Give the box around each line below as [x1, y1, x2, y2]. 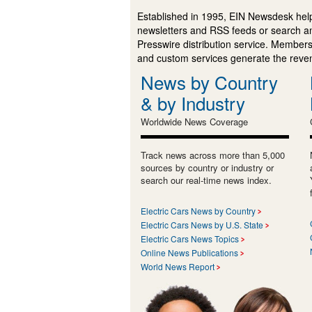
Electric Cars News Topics [141, 232, 239, 244]
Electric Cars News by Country [141, 204, 256, 217]
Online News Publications [141, 246, 238, 258]
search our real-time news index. [141, 173, 272, 187]
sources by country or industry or [141, 160, 274, 174]
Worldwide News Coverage [141, 114, 248, 128]
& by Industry [141, 89, 245, 116]
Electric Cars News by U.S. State [141, 218, 263, 231]
